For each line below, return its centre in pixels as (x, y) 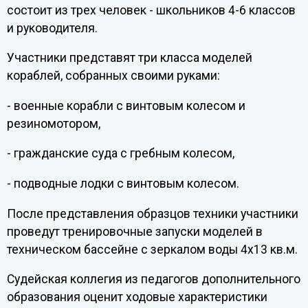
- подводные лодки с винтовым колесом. (123, 183)
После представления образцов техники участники (152, 213)
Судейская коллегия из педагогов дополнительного (153, 279)
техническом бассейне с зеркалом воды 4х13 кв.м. (152, 249)
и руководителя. (53, 28)
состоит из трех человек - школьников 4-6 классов (151, 10)
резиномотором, (53, 123)
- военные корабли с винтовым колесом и (126, 106)
